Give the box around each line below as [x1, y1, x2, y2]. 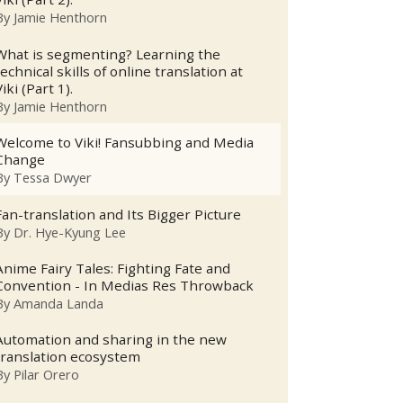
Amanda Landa [13, 294, 104, 313]
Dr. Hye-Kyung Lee [13, 222, 127, 241]
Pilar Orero [13, 365, 80, 384]
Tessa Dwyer [13, 168, 93, 187]
